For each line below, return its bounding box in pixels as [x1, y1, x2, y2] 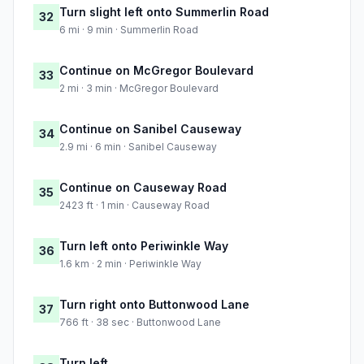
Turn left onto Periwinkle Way [59, 239, 228, 253]
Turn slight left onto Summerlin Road [59, 5, 269, 19]
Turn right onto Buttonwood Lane [59, 297, 249, 312]
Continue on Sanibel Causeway [59, 122, 241, 136]
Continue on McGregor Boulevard [59, 63, 253, 78]
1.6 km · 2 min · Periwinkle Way [59, 258, 201, 271]
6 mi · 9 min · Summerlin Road [59, 24, 198, 37]
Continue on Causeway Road [59, 180, 227, 195]
